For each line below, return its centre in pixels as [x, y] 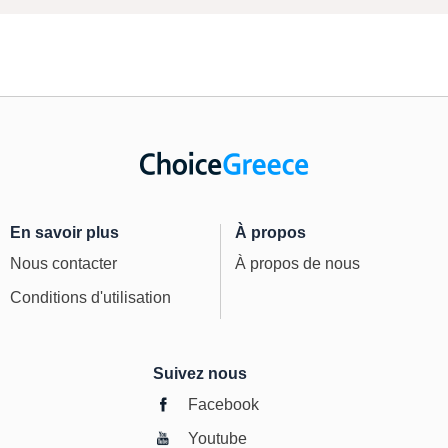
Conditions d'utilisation [90, 298]
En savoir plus [64, 233]
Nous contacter [63, 264]
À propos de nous [297, 264]
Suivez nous [200, 374]
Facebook [223, 405]
